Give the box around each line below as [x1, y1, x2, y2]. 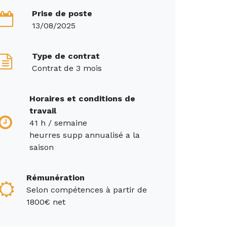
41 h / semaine [29, 118, 87, 128]
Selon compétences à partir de [26, 185, 147, 195]
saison [29, 142, 54, 153]
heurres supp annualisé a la [29, 130, 140, 140]
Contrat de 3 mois [32, 63, 102, 73]
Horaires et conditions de [29, 94, 135, 104]
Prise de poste [32, 9, 92, 19]
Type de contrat [32, 51, 100, 61]
